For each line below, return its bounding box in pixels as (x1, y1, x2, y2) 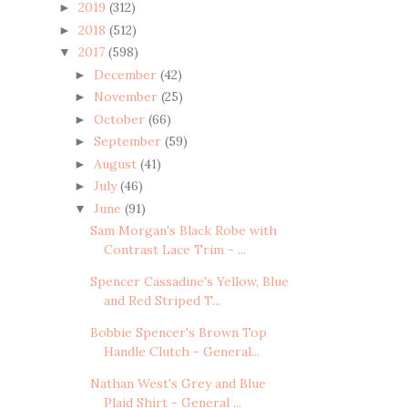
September (93, 133, 165, 150)
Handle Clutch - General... (103, 343, 260, 361)
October (93, 110, 148, 127)
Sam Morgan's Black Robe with (89, 222, 277, 240)
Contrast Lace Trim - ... (103, 241, 246, 259)
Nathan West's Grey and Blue (89, 375, 266, 393)
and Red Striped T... (103, 292, 220, 310)
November (93, 88, 161, 106)
